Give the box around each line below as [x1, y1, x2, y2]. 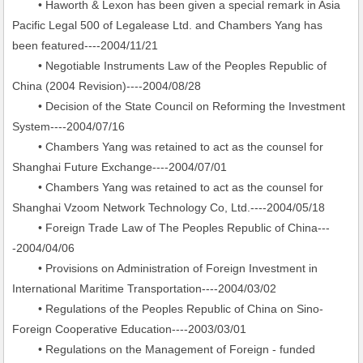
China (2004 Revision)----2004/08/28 [12, 79, 202, 92]
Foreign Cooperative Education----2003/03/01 [12, 322, 247, 335]
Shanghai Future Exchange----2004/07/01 [12, 160, 228, 173]
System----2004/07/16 [12, 120, 126, 133]
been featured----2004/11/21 [12, 39, 159, 52]
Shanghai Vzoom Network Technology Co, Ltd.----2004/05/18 [12, 201, 326, 214]
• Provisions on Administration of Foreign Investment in [12, 262, 318, 275]
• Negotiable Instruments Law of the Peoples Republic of [12, 59, 327, 72]
